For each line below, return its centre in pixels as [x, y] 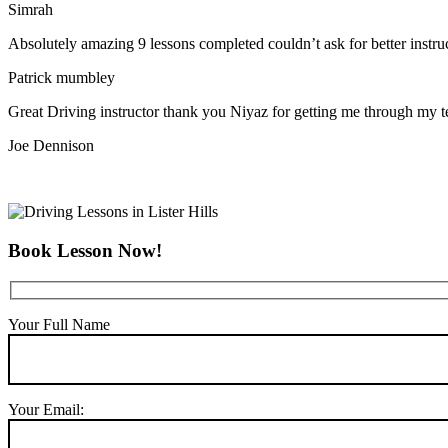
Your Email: [46, 410]
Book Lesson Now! [85, 250]
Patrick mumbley [61, 78]
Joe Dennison [51, 146]
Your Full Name [59, 325]
